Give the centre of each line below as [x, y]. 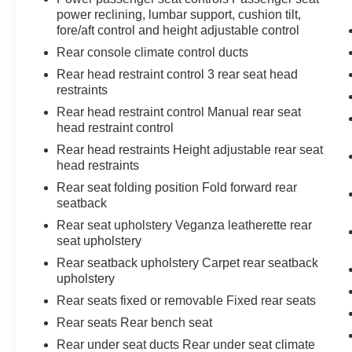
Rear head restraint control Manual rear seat [179, 112]
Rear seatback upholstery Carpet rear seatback [188, 262]
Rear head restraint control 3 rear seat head [178, 74]
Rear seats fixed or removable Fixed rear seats [187, 300]
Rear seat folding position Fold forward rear [177, 187]
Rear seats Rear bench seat [135, 322]
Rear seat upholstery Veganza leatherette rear [185, 225]
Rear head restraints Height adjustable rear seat [190, 149]
